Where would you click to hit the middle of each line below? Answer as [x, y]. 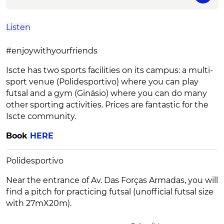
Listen [18, 27]
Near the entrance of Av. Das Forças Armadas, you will [112, 180]
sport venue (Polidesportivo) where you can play [102, 82]
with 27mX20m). [39, 203]
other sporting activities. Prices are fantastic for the [107, 105]
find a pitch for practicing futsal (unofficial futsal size [110, 192]
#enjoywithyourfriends [52, 51]
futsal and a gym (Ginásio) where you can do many [106, 93]
